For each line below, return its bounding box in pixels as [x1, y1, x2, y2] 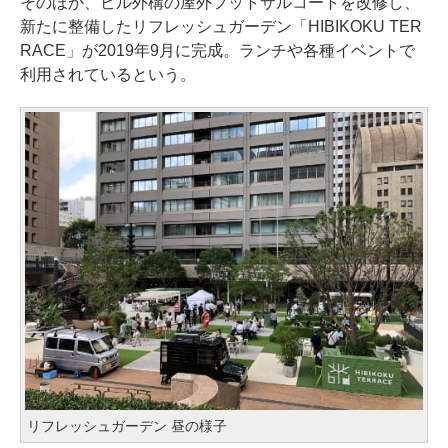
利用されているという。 [20, 65, 196, 83]
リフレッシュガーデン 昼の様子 [27, 418, 227, 435]
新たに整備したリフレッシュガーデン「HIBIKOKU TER [20, 17, 422, 35]
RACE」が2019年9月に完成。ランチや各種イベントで [20, 41, 415, 59]
